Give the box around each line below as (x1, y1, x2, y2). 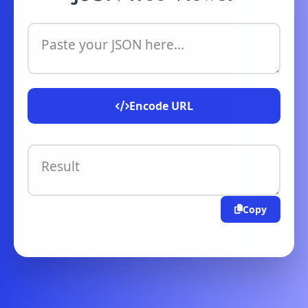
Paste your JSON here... (41, 35, 184, 54)
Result (41, 157, 80, 175)
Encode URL (129, 98, 193, 113)
